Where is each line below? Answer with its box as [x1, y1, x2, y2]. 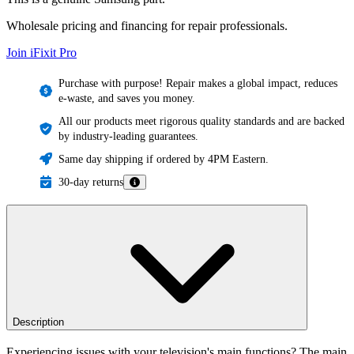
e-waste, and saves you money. [58, 92, 195, 104]
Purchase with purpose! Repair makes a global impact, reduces [58, 77, 337, 89]
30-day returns [58, 175, 123, 188]
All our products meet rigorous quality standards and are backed [58, 115, 345, 127]
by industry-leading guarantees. [58, 130, 198, 142]
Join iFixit [6, 45, 59, 59]
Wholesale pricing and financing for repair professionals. [6, 18, 288, 32]
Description [13, 315, 64, 328]
